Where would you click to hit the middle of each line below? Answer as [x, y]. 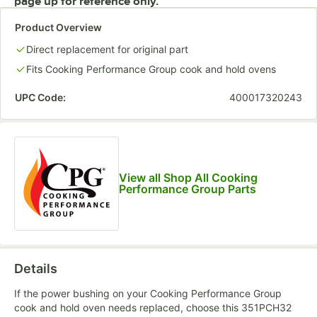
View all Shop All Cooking [188, 178]
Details [36, 268]
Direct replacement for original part [107, 49]
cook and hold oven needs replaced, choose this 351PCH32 [153, 307]
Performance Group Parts [187, 189]
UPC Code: [40, 97]
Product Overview [58, 27]
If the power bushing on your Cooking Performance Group [148, 293]
